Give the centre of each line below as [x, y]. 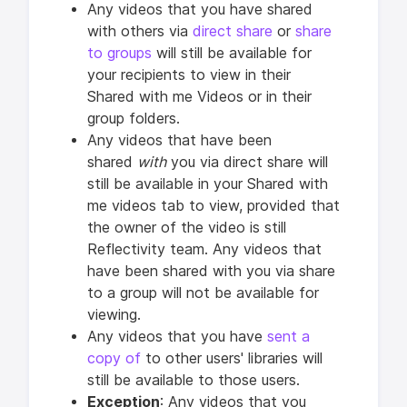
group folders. [134, 118]
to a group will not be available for [203, 293]
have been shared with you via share [211, 271]
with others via [138, 31]
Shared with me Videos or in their [199, 96]
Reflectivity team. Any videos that [204, 249]
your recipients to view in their [189, 74]
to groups [119, 53]
